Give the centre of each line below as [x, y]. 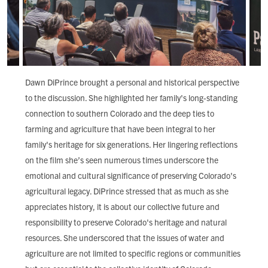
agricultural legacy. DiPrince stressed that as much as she [127, 191]
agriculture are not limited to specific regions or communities [133, 253]
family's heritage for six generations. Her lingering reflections [131, 144]
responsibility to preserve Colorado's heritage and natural [126, 222]
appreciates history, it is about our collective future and [122, 206]
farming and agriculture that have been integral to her [120, 129]
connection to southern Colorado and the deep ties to [120, 113]
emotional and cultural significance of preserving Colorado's [131, 175]
